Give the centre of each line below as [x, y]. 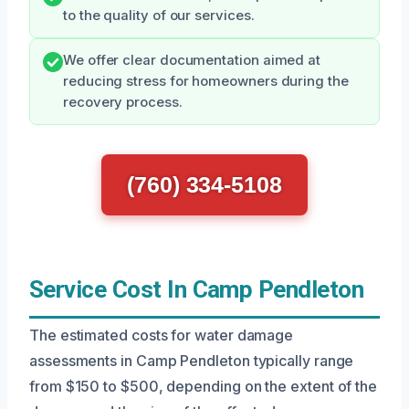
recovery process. [123, 102]
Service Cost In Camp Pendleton [197, 289]
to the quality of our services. [159, 16]
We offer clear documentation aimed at [192, 60]
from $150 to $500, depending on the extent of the [204, 386]
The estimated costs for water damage [162, 335]
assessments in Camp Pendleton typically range [192, 361]
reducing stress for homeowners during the [206, 81]
